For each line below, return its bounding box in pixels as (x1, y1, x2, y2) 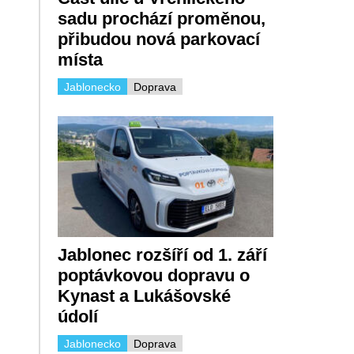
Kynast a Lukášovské (57, 286, 231, 307)
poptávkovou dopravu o (57, 265, 250, 286)
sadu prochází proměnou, (57, 8, 265, 28)
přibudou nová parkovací (57, 28, 260, 49)
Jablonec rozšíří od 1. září (57, 245, 267, 265)
